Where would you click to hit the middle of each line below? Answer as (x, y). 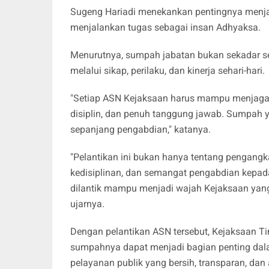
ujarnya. (87, 204)
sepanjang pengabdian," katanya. (141, 129)
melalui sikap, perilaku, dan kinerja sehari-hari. (168, 70)
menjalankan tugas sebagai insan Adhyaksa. (167, 27)
